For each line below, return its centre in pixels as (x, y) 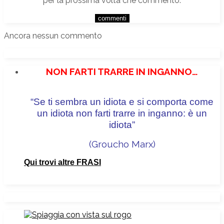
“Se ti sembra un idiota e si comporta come (122, 101)
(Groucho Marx (121, 144)
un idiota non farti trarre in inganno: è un (122, 113)
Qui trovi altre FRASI (62, 162)
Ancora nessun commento (53, 35)
